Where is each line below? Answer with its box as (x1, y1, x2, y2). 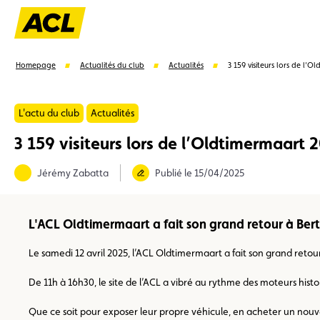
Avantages (127, 185, 176, 199)
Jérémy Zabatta (37, 166, 109, 179)
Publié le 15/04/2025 (155, 166, 244, 179)
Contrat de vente (207, 185, 289, 199)
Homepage (16, 61, 56, 70)
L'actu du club (19, 107, 79, 119)
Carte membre (30, 185, 96, 199)
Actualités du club (80, 61, 144, 70)
